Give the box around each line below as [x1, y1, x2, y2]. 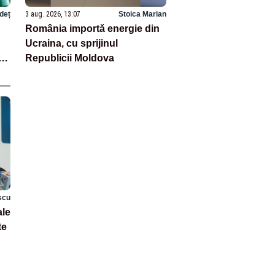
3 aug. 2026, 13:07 [25, 10, 81, 19]
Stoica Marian [118, 10, 166, 19]
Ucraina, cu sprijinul [25, 38, 118, 49]
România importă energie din [25, 23, 160, 34]
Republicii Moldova [25, 53, 115, 64]
